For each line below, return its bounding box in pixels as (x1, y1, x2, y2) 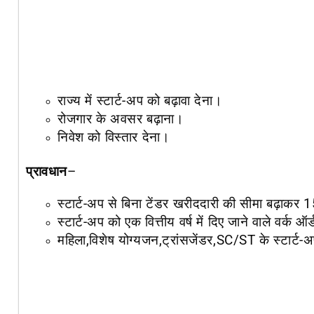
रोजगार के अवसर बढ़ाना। (57, 111, 189, 127)
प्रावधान (26, 163, 67, 179)
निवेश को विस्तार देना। (57, 130, 174, 145)
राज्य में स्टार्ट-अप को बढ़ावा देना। (57, 93, 226, 109)
